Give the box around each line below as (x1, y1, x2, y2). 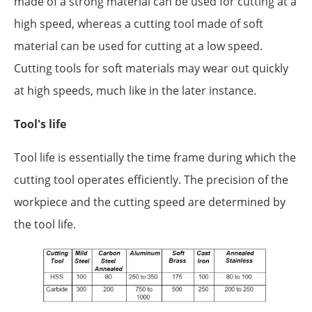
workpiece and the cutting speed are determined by (14, 194, 286, 210)
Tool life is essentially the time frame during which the (14, 149, 296, 165)
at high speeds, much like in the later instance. (14, 82, 256, 98)
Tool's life (14, 116, 66, 132)
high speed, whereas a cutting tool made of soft (14, 15, 263, 31)
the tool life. (14, 216, 76, 232)
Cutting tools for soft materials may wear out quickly (14, 60, 288, 76)
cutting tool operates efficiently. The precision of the (14, 171, 288, 187)
